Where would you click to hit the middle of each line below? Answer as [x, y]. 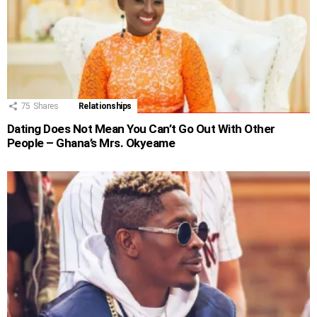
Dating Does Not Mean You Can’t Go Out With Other [141, 129]
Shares [46, 106]
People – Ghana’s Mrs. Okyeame [91, 143]
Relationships [105, 106]
